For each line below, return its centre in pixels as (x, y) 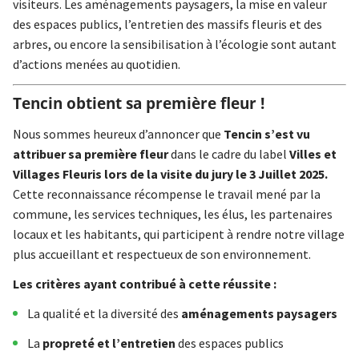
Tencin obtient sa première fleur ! (139, 104)
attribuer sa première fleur (91, 154)
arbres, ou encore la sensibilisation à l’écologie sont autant (175, 44)
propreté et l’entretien (109, 343)
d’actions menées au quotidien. (97, 65)
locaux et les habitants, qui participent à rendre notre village (179, 234)
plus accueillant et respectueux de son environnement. (162, 254)
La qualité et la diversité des (104, 314)
